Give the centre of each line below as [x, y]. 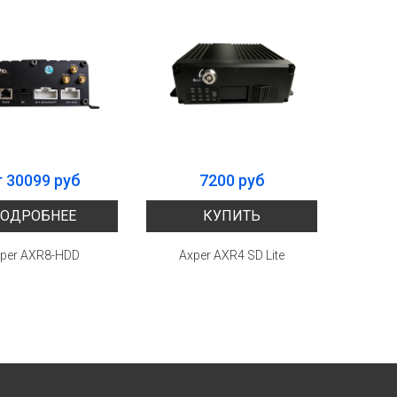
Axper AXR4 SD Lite [232, 255]
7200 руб [232, 180]
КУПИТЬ [232, 215]
